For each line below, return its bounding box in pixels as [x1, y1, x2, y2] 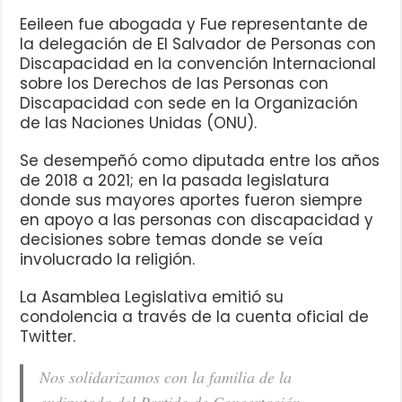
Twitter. [20, 325, 76, 347]
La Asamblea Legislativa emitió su [20, 285, 284, 308]
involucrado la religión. [20, 248, 196, 270]
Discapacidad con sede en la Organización [20, 92, 359, 114]
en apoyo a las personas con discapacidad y [20, 208, 374, 231]
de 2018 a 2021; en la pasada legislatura [20, 169, 330, 191]
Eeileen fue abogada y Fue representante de [20, 13, 369, 35]
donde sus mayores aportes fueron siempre [20, 188, 363, 211]
